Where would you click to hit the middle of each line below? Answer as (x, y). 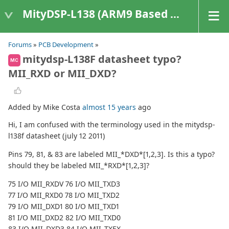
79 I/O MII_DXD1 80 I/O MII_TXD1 (64, 207)
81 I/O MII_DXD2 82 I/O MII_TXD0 (64, 218)
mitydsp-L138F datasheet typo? (102, 59)
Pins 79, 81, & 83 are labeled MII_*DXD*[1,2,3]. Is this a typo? (111, 154)
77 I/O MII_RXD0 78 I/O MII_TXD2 (64, 195)
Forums (20, 44)
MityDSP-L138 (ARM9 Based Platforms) (96, 14)
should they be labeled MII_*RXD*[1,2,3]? (79, 166)
